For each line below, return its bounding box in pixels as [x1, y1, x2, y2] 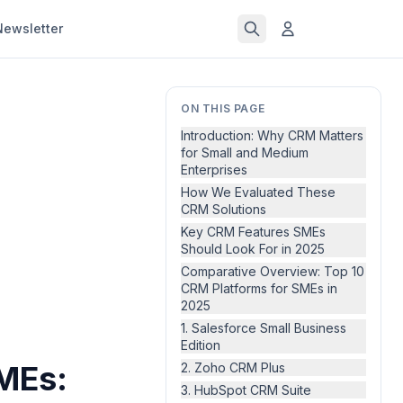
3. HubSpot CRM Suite [181, 382, 311, 398]
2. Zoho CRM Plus [181, 360, 285, 375]
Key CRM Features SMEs [181, 224, 326, 239]
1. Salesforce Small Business [181, 320, 346, 336]
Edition [181, 337, 220, 353]
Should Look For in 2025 [181, 241, 325, 256]
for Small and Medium [181, 145, 309, 160]
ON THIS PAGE [181, 102, 265, 115]
